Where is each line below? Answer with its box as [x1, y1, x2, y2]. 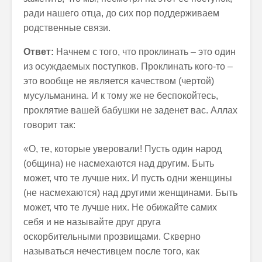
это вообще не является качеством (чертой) [23, 76, 214, 86]
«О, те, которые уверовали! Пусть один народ [23, 144, 222, 154]
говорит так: [23, 120, 75, 130]
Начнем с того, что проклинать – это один [56, 47, 236, 57]
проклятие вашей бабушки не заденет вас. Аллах [23, 105, 237, 115]
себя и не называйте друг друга [23, 217, 161, 227]
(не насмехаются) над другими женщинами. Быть [23, 188, 237, 198]
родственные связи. [23, 23, 111, 33]
